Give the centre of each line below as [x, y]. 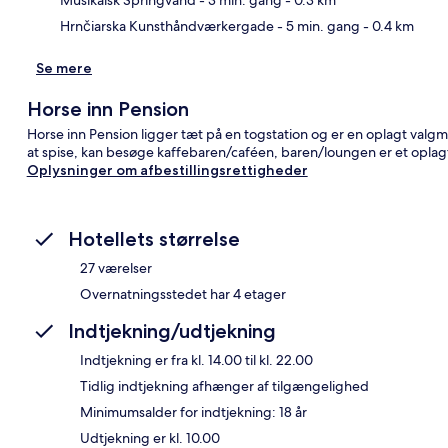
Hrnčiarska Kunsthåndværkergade [167, 25]
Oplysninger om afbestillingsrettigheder [167, 169]
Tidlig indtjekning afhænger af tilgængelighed [224, 385]
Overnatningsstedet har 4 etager [183, 293]
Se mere [64, 67]
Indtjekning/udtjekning [172, 330]
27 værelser [116, 267]
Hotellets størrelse [154, 238]
